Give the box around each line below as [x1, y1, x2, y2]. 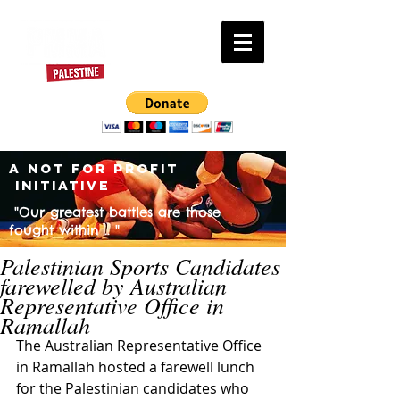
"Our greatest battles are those [9, 204, 221, 221]
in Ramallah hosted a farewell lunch [16, 357, 258, 377]
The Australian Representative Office [16, 336, 265, 355]
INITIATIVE [9, 177, 110, 194]
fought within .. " [9, 221, 120, 238]
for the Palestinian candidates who [16, 379, 253, 398]
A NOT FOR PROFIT [9, 160, 179, 177]
